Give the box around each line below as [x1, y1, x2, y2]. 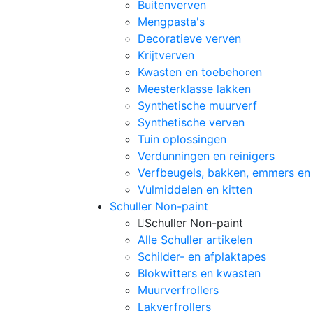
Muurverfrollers [138, 282, 219, 297]
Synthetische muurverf [138, 98, 257, 112]
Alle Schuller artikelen [138, 232, 252, 247]
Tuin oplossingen [138, 131, 226, 146]
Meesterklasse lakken [138, 81, 251, 96]
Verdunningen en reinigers [138, 148, 275, 163]
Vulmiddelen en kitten [138, 182, 252, 196]
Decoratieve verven [138, 31, 241, 45]
